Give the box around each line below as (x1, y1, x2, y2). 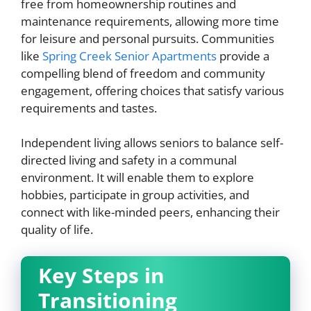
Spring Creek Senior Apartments (42, 47, 217, 64)
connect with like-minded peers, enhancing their (21, 204, 280, 220)
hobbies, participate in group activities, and (21, 187, 249, 203)
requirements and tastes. (21, 99, 157, 116)
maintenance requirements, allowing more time (21, 12, 279, 29)
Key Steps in (38, 260, 165, 289)
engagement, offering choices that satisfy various (21, 82, 284, 99)
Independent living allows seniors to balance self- (21, 135, 283, 151)
